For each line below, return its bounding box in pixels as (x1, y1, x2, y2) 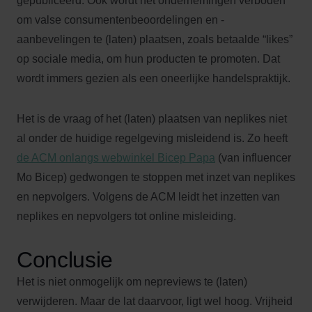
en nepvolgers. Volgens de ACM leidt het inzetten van (17, 191, 280, 203)
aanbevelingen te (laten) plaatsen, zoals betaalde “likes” (17, 33, 292, 45)
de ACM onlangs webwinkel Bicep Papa (17, 152, 215, 164)
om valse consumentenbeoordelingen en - (17, 14, 224, 26)
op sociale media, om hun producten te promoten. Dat (17, 53, 280, 65)
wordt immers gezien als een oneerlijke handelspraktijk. (17, 72, 290, 84)
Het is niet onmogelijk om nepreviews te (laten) (17, 276, 247, 288)
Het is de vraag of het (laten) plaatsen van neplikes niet (17, 113, 287, 125)
